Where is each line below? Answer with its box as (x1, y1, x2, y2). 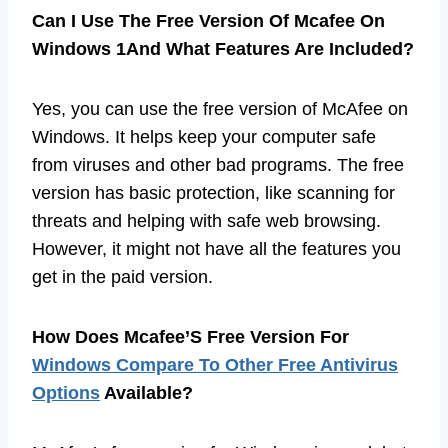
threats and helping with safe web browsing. (32, 210, 381, 231)
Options (32, 382, 100, 403)
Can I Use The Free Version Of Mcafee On (32, 10, 385, 31)
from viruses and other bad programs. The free (32, 154, 404, 175)
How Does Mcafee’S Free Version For (32, 326, 349, 347)
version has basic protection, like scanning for (32, 182, 395, 203)
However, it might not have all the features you (32, 238, 401, 259)
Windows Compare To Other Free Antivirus (32, 354, 398, 375)
